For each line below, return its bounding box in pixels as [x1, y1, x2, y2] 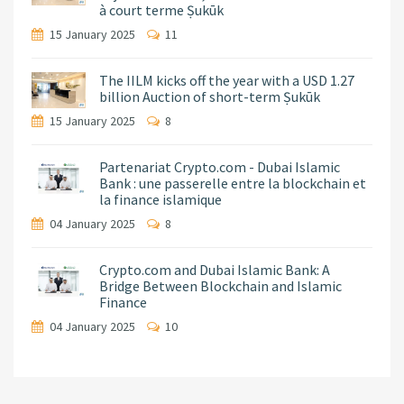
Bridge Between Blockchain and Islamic [99, 277, 342, 296]
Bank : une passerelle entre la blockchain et [99, 174, 366, 193]
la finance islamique [99, 190, 222, 209]
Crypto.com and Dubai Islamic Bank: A [99, 261, 330, 280]
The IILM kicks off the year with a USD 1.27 [99, 71, 354, 90]
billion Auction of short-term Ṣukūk [99, 87, 320, 106]
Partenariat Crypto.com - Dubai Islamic [99, 158, 340, 177]
